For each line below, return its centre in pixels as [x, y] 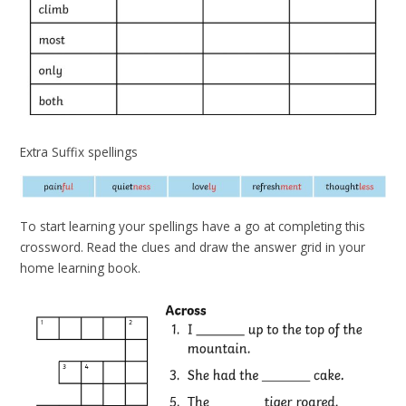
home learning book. [81, 267]
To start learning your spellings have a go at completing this [193, 226]
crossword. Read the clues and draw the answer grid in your [193, 246]
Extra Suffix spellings [79, 152]
